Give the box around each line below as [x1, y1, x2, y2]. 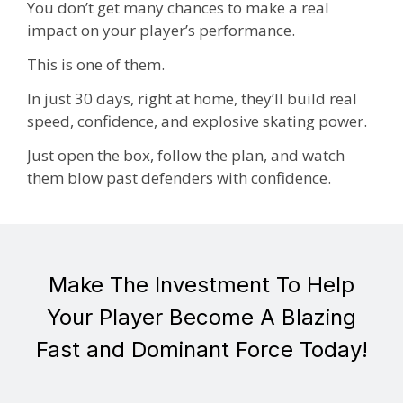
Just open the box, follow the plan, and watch [27, 144, 345, 166]
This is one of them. [27, 54, 165, 75]
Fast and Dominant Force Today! [35, 336, 368, 363]
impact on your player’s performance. [27, 20, 295, 41]
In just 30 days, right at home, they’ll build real [27, 87, 357, 109]
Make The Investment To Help [49, 272, 354, 299]
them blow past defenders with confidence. [27, 166, 331, 188]
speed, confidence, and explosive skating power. [27, 110, 367, 131]
